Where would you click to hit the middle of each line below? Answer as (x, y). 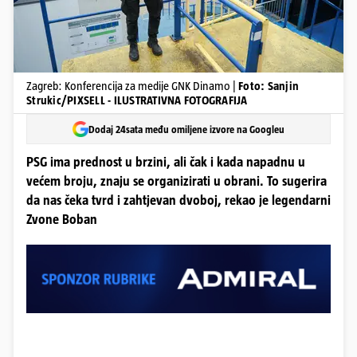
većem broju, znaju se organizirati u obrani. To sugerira (177, 181)
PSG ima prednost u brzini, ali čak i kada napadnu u (166, 162)
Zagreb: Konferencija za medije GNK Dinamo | (132, 86)
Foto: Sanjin (269, 86)
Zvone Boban (62, 220)
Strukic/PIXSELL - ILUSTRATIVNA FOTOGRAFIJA (137, 100)
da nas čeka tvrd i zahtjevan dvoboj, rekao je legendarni (178, 200)
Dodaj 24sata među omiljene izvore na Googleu (186, 129)
